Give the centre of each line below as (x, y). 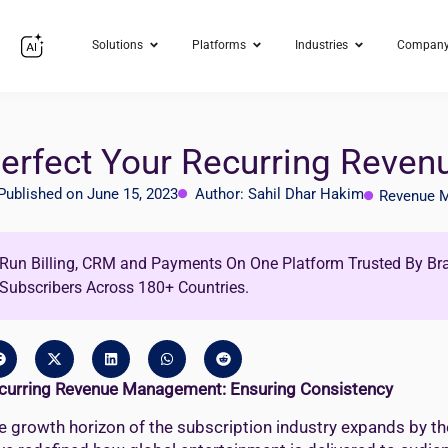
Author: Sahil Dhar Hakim (280, 194)
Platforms (219, 45)
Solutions (117, 45)
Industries (321, 45)
